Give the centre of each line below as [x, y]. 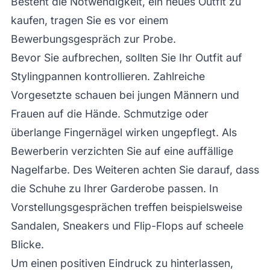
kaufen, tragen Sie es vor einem [89, 20]
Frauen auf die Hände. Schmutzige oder [109, 113]
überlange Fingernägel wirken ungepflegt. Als [124, 132]
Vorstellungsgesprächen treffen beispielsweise [126, 207]
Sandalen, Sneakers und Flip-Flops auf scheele [127, 225]
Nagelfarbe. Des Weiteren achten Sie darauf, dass [135, 169]
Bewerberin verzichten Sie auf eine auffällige [122, 151]
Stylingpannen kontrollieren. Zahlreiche [108, 76]
